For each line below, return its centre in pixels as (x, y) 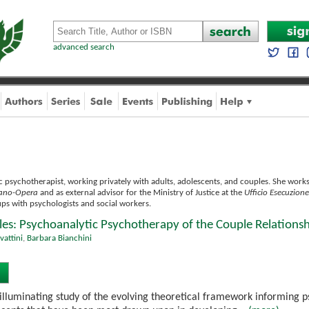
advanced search (84, 47)
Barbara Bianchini (59, 238)
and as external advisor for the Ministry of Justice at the (141, 193)
